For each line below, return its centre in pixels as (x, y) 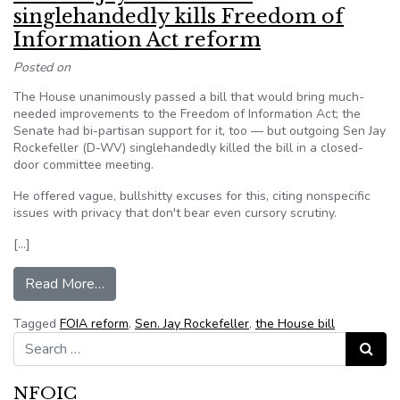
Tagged (37, 324)
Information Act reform (137, 40)
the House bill (295, 324)
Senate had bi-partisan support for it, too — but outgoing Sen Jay (200, 131)
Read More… (65, 284)
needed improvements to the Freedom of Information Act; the (187, 114)
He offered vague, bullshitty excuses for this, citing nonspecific (192, 196)
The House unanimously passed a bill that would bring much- (189, 97)
